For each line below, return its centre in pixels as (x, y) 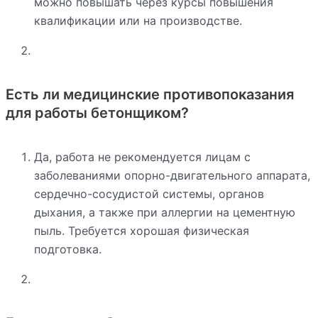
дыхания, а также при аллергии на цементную (165, 212)
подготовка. (68, 249)
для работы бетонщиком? (97, 113)
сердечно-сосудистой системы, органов (149, 193)
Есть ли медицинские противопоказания (150, 94)
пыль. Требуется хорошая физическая (142, 230)
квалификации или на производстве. (138, 20)
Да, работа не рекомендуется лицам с (142, 157)
